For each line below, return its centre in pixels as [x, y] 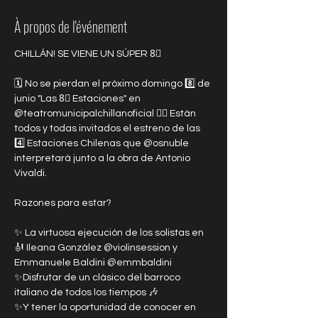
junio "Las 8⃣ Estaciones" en [78, 99]
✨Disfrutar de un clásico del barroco [98, 278]
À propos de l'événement [71, 26]
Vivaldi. [31, 173]
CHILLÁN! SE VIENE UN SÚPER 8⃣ [88, 54]
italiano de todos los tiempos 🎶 [86, 292]
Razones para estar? [63, 203]
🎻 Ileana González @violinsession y [97, 248]
